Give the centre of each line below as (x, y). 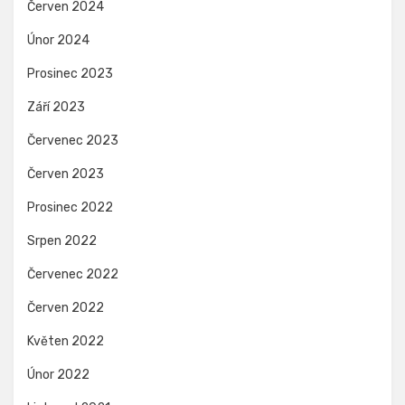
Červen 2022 (66, 307)
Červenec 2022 (73, 274)
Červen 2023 (66, 174)
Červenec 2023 (73, 140)
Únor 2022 (58, 374)
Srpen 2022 (62, 240)
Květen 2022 (66, 341)
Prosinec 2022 (70, 207)
